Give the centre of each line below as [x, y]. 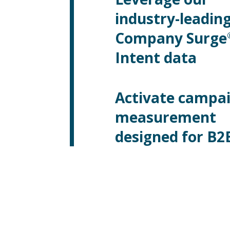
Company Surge [171, 38]
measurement [166, 117]
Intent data [156, 57]
